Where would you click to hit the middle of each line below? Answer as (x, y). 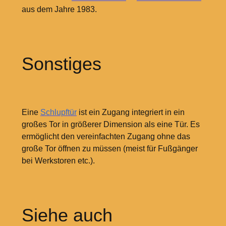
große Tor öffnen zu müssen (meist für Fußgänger (109, 148)
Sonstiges (61, 64)
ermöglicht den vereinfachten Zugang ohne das (106, 136)
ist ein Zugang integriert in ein (130, 112)
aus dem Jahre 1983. (59, 10)
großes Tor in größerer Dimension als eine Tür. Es (110, 124)
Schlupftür (58, 112)
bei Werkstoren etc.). (58, 160)
